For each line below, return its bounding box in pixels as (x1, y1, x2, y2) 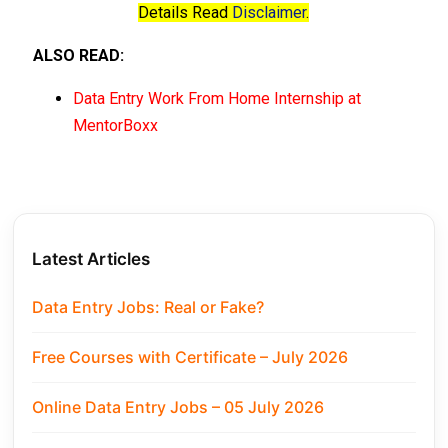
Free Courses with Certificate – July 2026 (32, 347, 349, 368)
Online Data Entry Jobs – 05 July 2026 (32, 397, 325, 418)
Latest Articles (32, 249, 151, 270)
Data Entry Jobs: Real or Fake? (32, 297, 265, 318)
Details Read (138, 3, 233, 23)
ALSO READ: (33, 46, 125, 66)
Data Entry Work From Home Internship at (73, 89, 362, 109)
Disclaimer (232, 3, 307, 23)
